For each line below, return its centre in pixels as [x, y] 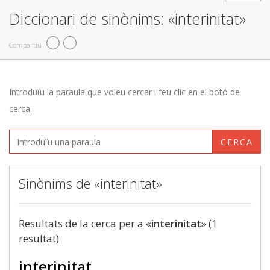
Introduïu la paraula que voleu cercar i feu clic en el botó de [124, 92]
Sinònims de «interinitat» [90, 183]
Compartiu [25, 45]
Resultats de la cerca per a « [85, 223]
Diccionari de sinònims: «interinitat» [127, 19]
